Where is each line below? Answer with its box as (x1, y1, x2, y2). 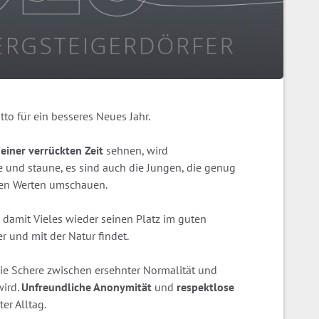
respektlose (177, 279, 234, 294)
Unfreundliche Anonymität (21, 279, 152, 294)
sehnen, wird (103, 142, 168, 157)
